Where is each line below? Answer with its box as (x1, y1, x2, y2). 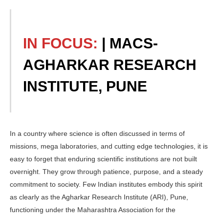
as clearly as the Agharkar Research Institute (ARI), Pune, (10, 193, 188, 201)
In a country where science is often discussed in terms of (10, 129, 185, 137)
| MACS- (102, 35, 158, 52)
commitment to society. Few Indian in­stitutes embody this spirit (10, 180, 202, 188)
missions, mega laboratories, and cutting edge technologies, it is (10, 142, 208, 150)
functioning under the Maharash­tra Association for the (10, 205, 175, 214)
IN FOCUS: (23, 35, 102, 52)
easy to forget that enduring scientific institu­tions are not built (10, 154, 197, 163)
